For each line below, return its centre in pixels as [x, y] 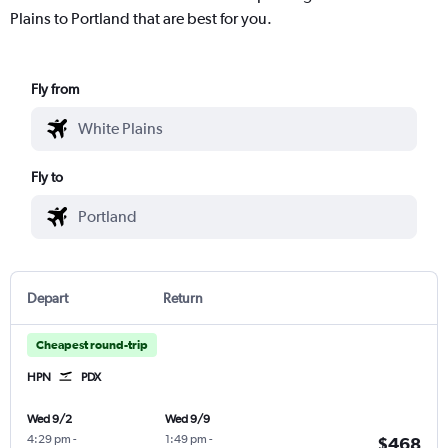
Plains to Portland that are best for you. [141, 18]
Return [182, 297]
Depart [47, 297]
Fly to [47, 176]
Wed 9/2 [49, 418]
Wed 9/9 [187, 418]
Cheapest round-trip [92, 344]
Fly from [55, 88]
